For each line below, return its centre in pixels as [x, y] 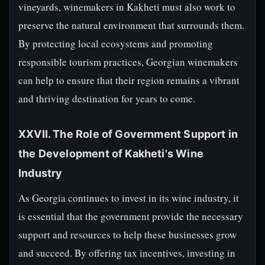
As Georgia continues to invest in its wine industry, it [129, 198]
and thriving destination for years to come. [107, 98]
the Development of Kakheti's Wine [111, 153]
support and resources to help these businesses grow [127, 235]
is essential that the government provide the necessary [131, 216]
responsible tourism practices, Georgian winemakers [128, 62]
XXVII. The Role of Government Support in [128, 134]
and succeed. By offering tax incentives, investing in [127, 253]
